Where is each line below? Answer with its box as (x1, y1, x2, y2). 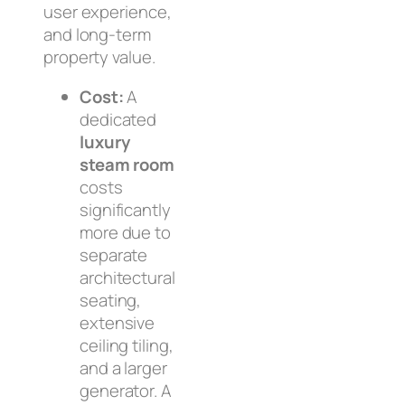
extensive (80, 310, 155, 334)
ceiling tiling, (80, 333, 174, 357)
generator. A (80, 378, 172, 402)
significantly (80, 197, 171, 221)
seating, (80, 287, 142, 312)
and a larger (80, 355, 167, 380)
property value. (43, 45, 155, 70)
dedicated (80, 107, 157, 131)
